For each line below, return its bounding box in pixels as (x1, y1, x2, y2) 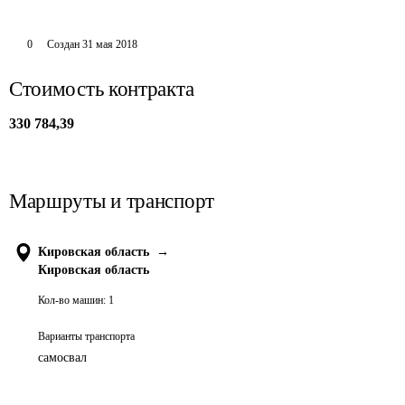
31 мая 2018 (81, 38, 137, 51)
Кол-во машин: (38, 294, 106, 306)
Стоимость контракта (9, 78, 194, 100)
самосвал (38, 351, 87, 364)
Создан (46, 38, 80, 51)
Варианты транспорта (38, 330, 135, 343)
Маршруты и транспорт (9, 190, 214, 212)
